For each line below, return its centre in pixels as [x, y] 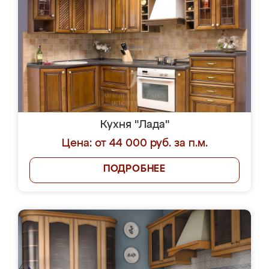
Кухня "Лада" [134, 125]
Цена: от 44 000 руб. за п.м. [134, 144]
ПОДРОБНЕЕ [134, 169]
